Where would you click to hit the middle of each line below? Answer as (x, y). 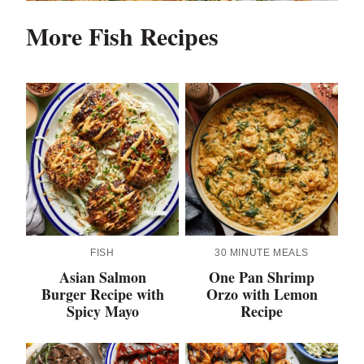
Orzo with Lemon (262, 295)
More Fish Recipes (122, 36)
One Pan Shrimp (262, 277)
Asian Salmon (102, 277)
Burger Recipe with (102, 295)
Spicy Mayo (102, 312)
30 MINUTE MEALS (262, 253)
